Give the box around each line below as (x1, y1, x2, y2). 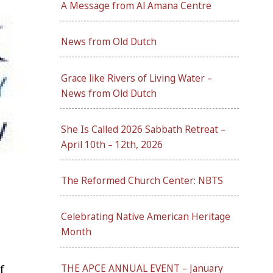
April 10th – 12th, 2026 (61, 138, 163, 151)
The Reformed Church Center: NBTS (61, 174, 223, 188)
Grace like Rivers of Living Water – (61, 71, 212, 85)
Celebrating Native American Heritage (61, 210, 230, 224)
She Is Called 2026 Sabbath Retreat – (61, 122, 225, 136)
